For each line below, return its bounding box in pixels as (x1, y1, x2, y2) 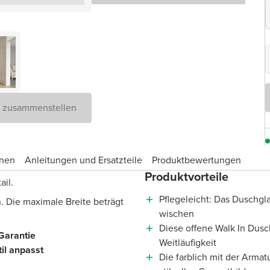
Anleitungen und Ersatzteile (25, 152, 142, 167)
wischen (159, 207, 194, 221)
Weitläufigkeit (159, 236, 216, 250)
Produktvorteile (145, 168, 228, 186)
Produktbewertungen (152, 152, 241, 167)
